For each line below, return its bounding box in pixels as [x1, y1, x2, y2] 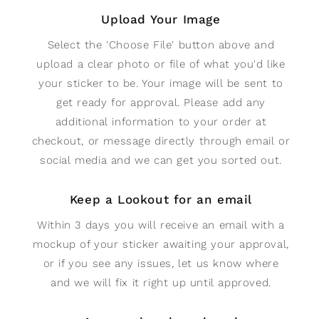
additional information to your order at [55, 115, 267, 129]
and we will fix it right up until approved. [51, 276, 271, 290]
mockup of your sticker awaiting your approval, [33, 238, 289, 251]
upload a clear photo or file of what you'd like [36, 58, 286, 71]
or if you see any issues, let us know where [43, 257, 279, 271]
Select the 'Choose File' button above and [47, 38, 275, 52]
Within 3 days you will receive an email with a [37, 219, 285, 232]
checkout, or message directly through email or [31, 135, 291, 148]
